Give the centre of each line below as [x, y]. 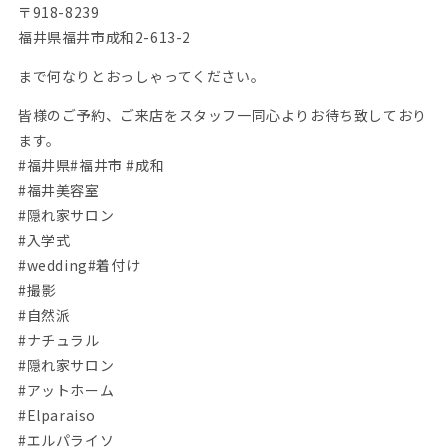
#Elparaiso [56, 415]
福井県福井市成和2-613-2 [104, 37]
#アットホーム [66, 390]
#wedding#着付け [79, 265]
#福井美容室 [58, 190]
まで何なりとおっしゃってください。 [141, 76]
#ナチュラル [58, 340]
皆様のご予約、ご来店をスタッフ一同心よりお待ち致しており [222, 115]
